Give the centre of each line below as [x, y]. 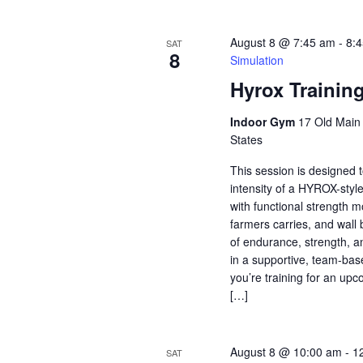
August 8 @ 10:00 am [286, 352]
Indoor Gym [265, 122]
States [247, 139]
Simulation [257, 60]
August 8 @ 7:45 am [283, 42]
